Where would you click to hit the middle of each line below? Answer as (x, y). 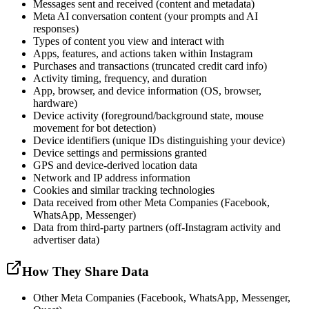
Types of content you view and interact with (129, 41)
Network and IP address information (112, 177)
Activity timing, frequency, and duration (120, 78)
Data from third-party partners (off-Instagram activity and (157, 227)
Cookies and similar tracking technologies (124, 190)
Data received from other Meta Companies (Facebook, (151, 202)
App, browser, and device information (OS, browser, (147, 90)
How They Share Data (86, 271)
